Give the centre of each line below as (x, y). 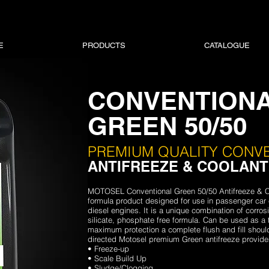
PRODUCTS (104, 45)
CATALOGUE (227, 45)
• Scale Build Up (117, 258)
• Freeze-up (108, 249)
